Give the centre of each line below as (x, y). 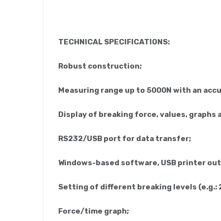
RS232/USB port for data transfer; (125, 138)
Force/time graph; (93, 211)
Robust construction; (100, 66)
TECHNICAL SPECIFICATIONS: (114, 42)
